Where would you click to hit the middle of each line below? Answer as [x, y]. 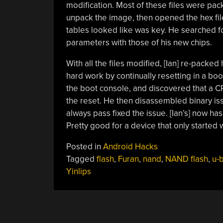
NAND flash [186, 159]
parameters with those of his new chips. [139, 42]
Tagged [81, 159]
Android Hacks [130, 146]
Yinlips [78, 171]
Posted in [84, 146]
